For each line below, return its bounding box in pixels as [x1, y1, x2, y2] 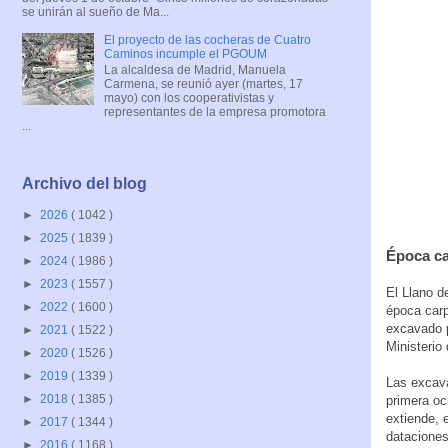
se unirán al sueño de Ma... [22, 4, 169, 19]
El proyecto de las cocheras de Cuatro [103, 32, 311, 47]
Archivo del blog [22, 175, 147, 193]
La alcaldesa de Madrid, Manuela [103, 62, 286, 77]
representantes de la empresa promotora [103, 104, 326, 119]
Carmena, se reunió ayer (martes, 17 [103, 76, 303, 91]
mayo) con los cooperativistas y [103, 90, 274, 105]
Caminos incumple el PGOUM [103, 46, 267, 61]
